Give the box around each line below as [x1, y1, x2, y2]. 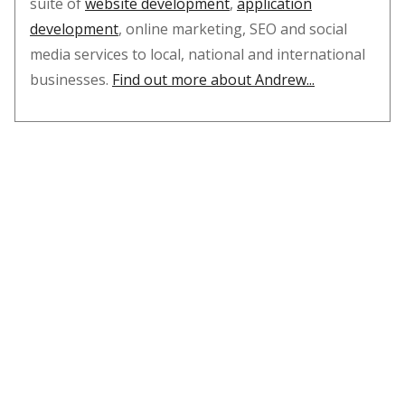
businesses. [30, 69, 112, 89]
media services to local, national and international [30, 43, 365, 64]
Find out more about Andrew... [112, 69, 315, 89]
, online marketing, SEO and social [118, 18, 347, 39]
